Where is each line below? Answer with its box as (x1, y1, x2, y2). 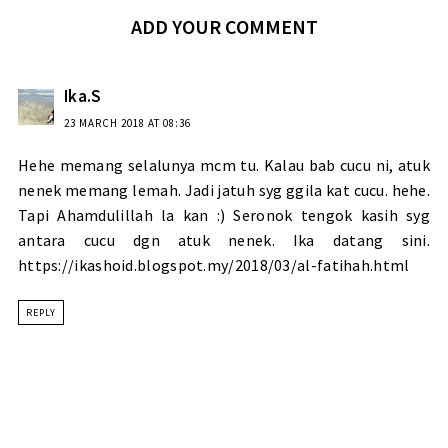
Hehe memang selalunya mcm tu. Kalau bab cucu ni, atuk (17, 155, 431, 176)
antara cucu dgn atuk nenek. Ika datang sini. (17, 230, 431, 251)
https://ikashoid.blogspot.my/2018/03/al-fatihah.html (17, 255, 410, 276)
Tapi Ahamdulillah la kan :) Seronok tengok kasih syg (17, 205, 431, 226)
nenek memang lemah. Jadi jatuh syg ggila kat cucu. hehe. (17, 180, 431, 201)
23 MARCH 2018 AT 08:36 (63, 116, 191, 131)
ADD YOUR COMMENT (130, 14, 318, 40)
